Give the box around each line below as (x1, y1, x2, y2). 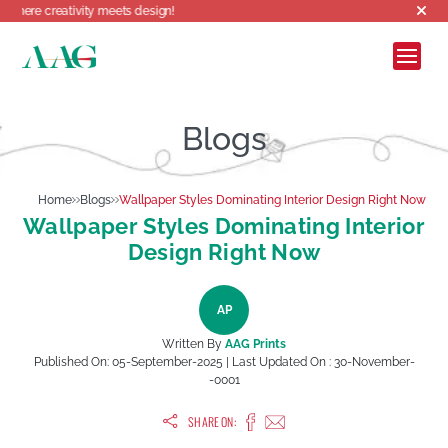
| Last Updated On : (222, 355, 334, 369)
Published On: (33, 355, 112, 369)
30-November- (333, 355, 415, 369)
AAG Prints (225, 337, 286, 351)
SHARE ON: (188, 412, 236, 430)
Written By (162, 337, 225, 351)
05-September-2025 (111, 355, 223, 369)
